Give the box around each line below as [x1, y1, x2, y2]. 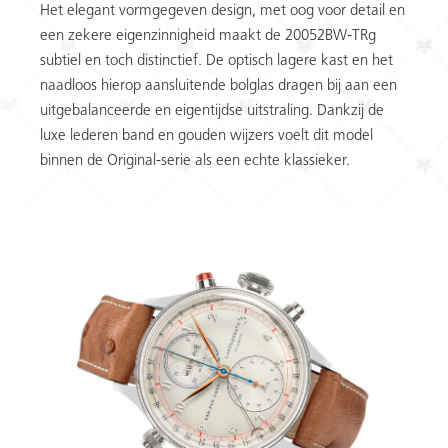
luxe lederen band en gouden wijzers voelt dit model [40, 128, 373, 144]
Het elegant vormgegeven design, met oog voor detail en [40, 3, 405, 19]
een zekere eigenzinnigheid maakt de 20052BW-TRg [40, 28, 376, 44]
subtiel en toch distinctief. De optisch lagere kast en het [40, 53, 393, 69]
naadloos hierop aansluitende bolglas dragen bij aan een [40, 78, 397, 94]
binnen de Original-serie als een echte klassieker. [40, 153, 350, 169]
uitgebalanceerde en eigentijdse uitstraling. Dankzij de [40, 103, 384, 119]
